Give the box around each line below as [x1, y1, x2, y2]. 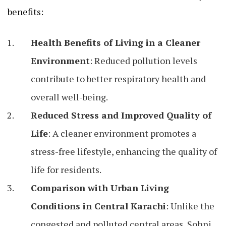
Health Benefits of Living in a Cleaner [31, 36, 200, 49]
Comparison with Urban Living [31, 182, 169, 194]
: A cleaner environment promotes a [48, 127, 196, 140]
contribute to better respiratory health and [31, 73, 206, 85]
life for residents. [31, 163, 101, 176]
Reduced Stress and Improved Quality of [31, 109, 211, 122]
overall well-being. [31, 91, 108, 103]
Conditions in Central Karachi [31, 200, 166, 212]
